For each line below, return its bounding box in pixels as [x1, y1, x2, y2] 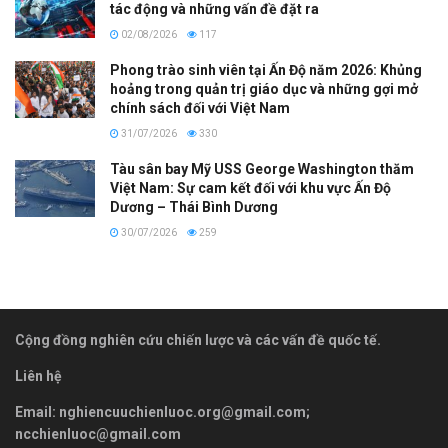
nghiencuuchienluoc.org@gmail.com [59, 404, 306, 421]
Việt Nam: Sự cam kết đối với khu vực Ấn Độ [110, 180, 391, 197]
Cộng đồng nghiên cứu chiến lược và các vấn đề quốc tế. [15, 332, 381, 349]
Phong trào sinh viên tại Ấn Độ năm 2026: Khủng [110, 62, 422, 79]
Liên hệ [15, 368, 62, 385]
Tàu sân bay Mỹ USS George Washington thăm [110, 161, 414, 178]
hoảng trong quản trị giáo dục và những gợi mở [110, 81, 418, 98]
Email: [15, 404, 59, 421]
